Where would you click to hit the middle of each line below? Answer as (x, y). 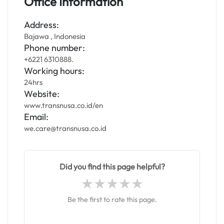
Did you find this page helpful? (112, 166)
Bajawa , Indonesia (55, 36)
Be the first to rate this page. (112, 199)
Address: (41, 25)
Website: (42, 94)
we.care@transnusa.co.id (65, 128)
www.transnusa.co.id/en (63, 105)
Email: (36, 117)
